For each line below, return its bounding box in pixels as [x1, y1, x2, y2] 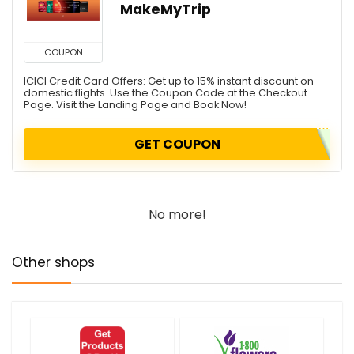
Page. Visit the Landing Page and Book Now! [24, 97, 247, 111]
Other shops [12, 252, 95, 272]
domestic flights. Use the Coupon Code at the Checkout [24, 85, 307, 100]
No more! [148, 205, 206, 224]
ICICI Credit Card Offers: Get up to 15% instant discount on [24, 73, 314, 88]
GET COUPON [134, 134, 220, 153]
